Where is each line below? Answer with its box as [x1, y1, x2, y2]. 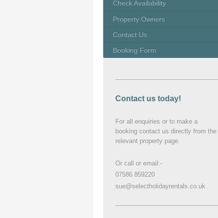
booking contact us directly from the [115, 127, 217, 135]
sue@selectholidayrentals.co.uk [115, 182, 205, 190]
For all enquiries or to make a [115, 117, 198, 125]
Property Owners [113, 15, 165, 23]
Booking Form [113, 46, 156, 54]
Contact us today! [115, 94, 181, 103]
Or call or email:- [115, 160, 162, 167]
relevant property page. [115, 137, 180, 145]
